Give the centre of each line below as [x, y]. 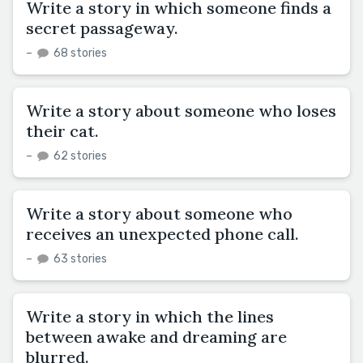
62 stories [79, 156]
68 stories [79, 53]
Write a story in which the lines [150, 316]
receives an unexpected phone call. [162, 233]
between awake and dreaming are [156, 336]
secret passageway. [102, 28]
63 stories [79, 258]
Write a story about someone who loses [181, 110]
